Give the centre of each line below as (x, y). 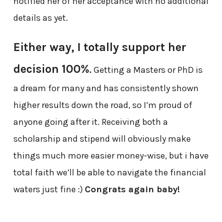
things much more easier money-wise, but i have (111, 156)
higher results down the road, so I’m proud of (103, 105)
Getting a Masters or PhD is (147, 70)
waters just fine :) (49, 190)
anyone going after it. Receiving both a (90, 122)
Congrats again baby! (132, 190)
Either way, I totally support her (100, 47)
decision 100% (51, 69)
